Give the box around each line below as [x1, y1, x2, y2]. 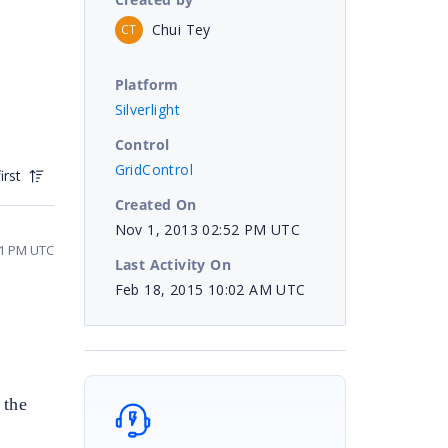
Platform [114, 74, 179, 94]
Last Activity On [114, 254, 231, 274]
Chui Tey [151, 19, 211, 39]
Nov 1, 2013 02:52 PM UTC [114, 219, 301, 239]
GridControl [114, 159, 193, 179]
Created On [114, 194, 197, 214]
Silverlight [114, 99, 180, 119]
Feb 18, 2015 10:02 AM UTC [114, 279, 306, 299]
